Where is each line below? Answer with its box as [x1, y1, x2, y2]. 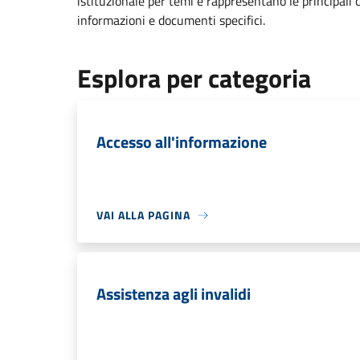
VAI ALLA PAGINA [96, 207, 190, 223]
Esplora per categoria [77, 59, 311, 97]
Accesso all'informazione [96, 129, 267, 154]
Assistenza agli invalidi [96, 281, 251, 306]
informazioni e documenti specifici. [77, 10, 265, 30]
